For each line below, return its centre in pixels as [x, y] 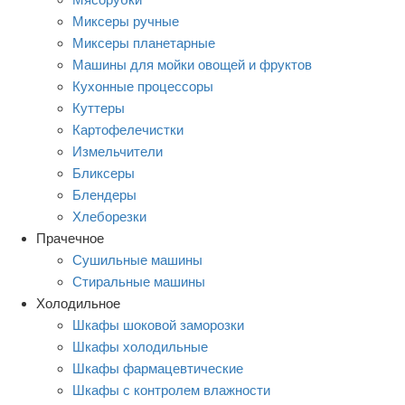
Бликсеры [104, 173]
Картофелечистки [128, 129]
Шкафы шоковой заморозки [158, 325]
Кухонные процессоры [143, 86]
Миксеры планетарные [144, 42]
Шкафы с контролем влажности [171, 390]
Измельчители [118, 151]
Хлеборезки [109, 216]
